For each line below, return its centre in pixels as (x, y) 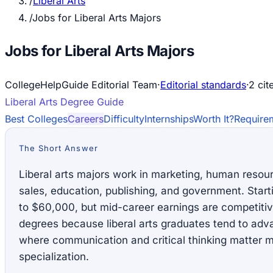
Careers (86, 119)
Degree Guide (90, 101)
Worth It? (214, 119)
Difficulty (124, 119)
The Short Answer (58, 148)
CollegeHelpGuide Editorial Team (81, 84)
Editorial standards (203, 84)
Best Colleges (36, 119)
